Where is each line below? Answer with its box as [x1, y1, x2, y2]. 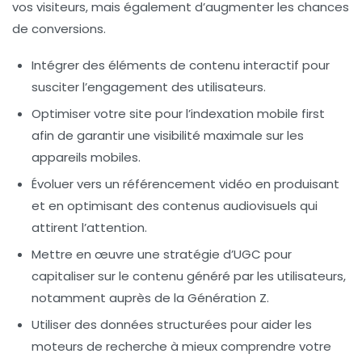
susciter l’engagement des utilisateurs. [32, 78, 266, 96]
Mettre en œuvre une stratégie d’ [32, 246, 234, 263]
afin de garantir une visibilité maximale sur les [32, 127, 304, 145]
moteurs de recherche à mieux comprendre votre [32, 338, 331, 356]
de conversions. [12, 20, 106, 38]
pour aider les [227, 316, 312, 334]
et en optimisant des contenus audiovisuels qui [32, 197, 318, 215]
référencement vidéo [123, 175, 252, 193]
